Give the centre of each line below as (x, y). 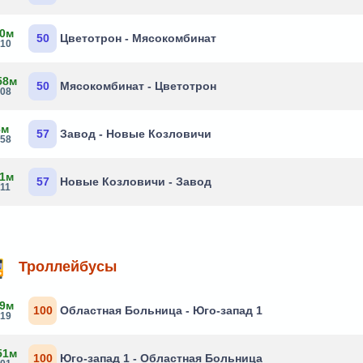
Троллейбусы (68, 266)
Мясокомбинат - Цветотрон (139, 86)
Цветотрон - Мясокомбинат (139, 38)
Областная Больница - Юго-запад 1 (162, 310)
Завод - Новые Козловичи (136, 134)
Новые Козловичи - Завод (136, 181)
